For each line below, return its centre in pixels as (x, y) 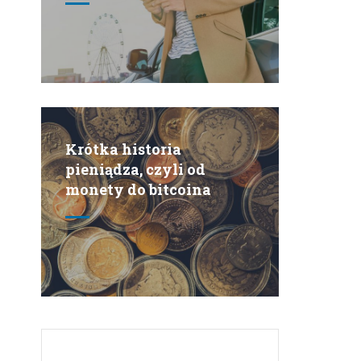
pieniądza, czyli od (135, 169)
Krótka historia (123, 149)
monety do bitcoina (138, 189)
